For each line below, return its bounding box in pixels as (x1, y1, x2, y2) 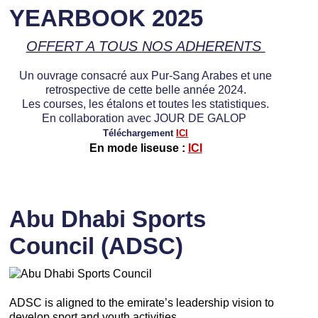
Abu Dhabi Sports (9, 205, 206, 232)
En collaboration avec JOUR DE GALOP (42, 111, 250, 124)
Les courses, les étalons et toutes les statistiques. (22, 97, 270, 110)
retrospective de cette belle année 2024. (45, 82, 246, 96)
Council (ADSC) (9, 232, 183, 259)
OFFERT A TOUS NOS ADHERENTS (26, 38, 265, 54)
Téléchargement (103, 127, 174, 138)
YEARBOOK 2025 (9, 4, 203, 31)
